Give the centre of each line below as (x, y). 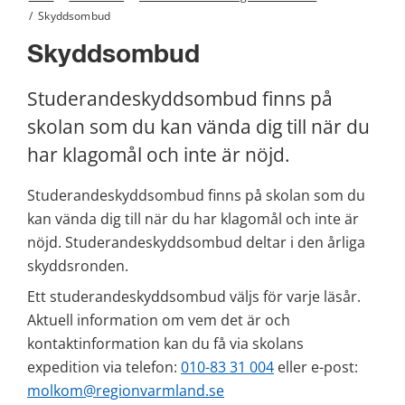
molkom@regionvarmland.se (126, 391)
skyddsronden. (78, 266)
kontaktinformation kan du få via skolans (165, 344)
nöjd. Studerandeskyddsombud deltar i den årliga (196, 243)
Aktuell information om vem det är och (159, 320)
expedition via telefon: (104, 367)
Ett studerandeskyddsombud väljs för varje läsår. (194, 297)
